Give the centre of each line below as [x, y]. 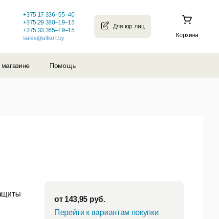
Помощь [63, 66]
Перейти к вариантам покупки [107, 213]
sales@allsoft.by [44, 38]
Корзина [187, 35]
